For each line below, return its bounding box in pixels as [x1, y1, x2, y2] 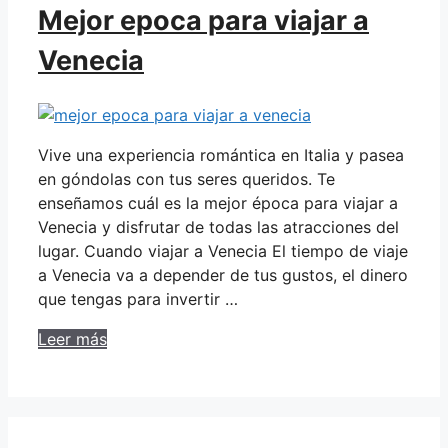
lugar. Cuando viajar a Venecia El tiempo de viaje [38, 241, 408, 262]
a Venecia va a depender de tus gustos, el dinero [38, 265, 408, 286]
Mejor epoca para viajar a [38, 3, 369, 37]
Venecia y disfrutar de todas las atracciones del [38, 217, 399, 238]
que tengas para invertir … [38, 289, 238, 310]
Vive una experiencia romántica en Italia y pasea [38, 145, 404, 166]
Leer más [38, 329, 107, 350]
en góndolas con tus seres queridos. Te [38, 169, 335, 190]
